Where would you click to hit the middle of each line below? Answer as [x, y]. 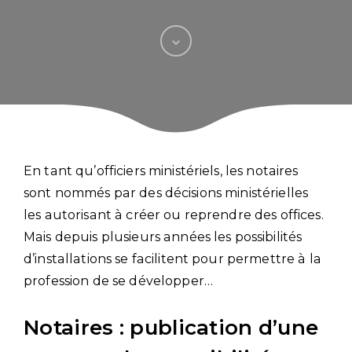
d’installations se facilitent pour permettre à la [172, 258]
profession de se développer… [118, 280]
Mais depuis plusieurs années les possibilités [163, 236]
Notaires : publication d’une [171, 327]
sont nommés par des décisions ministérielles [166, 192]
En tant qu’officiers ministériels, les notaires [161, 170]
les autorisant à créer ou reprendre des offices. [174, 214]
